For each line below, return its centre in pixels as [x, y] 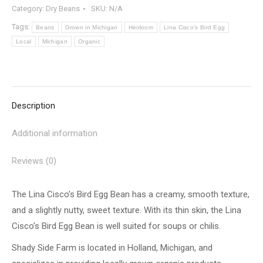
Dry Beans [63, 9]
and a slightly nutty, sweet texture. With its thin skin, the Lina [127, 210]
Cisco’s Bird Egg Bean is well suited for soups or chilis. [116, 226]
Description [33, 106]
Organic [89, 41]
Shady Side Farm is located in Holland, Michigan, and [112, 248]
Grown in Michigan [91, 27]
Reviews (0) [34, 161]
